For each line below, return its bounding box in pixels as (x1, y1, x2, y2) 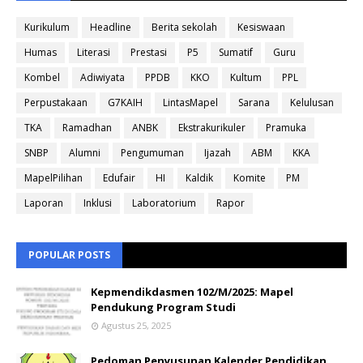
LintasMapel (163, 95, 218, 109)
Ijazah (204, 145, 231, 160)
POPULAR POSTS (28, 247, 110, 262)
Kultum (230, 70, 262, 84)
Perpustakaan (24, 95, 88, 109)
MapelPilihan (24, 170, 83, 185)
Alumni (69, 145, 100, 160)
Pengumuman (121, 145, 184, 160)
